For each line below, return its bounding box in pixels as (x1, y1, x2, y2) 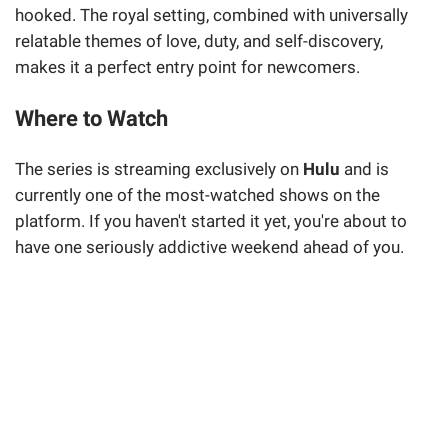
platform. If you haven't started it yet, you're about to (15, 211, 407, 232)
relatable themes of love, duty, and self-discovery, (15, 30, 383, 51)
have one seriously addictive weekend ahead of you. (15, 237, 404, 258)
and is (340, 159, 389, 180)
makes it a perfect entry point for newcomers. (15, 56, 360, 77)
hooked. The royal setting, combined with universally (15, 4, 408, 25)
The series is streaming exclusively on (15, 159, 303, 180)
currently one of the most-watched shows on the (15, 185, 380, 206)
